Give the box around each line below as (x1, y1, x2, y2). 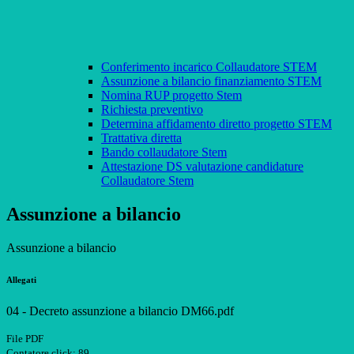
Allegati (6, 275, 36, 285)
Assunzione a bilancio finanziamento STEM (101, 74, 322, 88)
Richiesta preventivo (101, 103, 203, 117)
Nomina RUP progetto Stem (101, 88, 242, 103)
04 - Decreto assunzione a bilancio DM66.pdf (6, 304, 234, 318)
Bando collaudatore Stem (101, 145, 227, 160)
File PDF (6, 333, 43, 345)
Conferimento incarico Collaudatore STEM (101, 60, 317, 74)
